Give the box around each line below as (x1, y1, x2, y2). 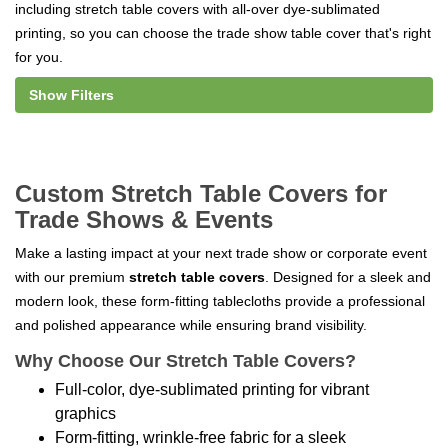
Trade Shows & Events (15, 206, 273, 233)
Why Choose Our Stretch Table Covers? (15, 350, 356, 371)
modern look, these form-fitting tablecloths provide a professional (15, 292, 425, 309)
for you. (15, 49, 63, 65)
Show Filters (29, 87, 114, 103)
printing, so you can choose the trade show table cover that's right (15, 25, 431, 41)
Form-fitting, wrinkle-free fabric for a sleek (55, 429, 346, 446)
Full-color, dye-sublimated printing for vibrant (55, 381, 369, 398)
